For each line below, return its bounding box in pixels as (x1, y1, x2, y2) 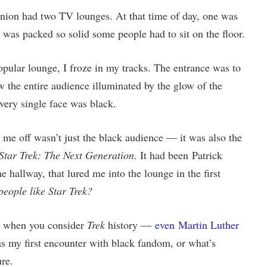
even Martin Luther (154, 218, 239, 232)
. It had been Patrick (133, 148, 222, 162)
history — (104, 218, 155, 232)
